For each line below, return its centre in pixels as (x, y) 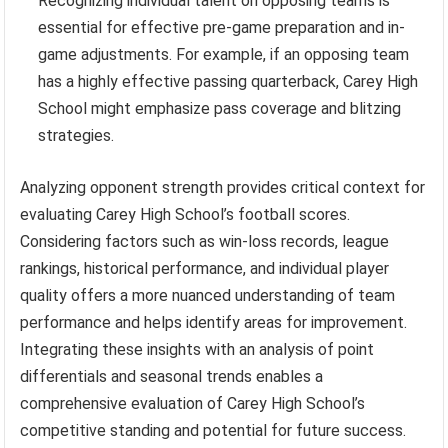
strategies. (76, 135)
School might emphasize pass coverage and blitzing (220, 108)
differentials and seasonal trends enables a (172, 376)
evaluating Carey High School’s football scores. (185, 214)
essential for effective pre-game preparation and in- (222, 27)
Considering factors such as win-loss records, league (205, 241)
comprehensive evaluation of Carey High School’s (193, 403)
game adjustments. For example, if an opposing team (224, 54)
